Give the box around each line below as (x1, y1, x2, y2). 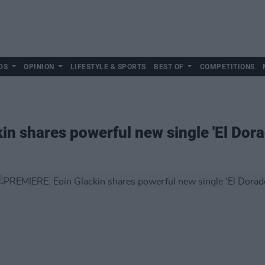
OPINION (24, 63, 54, 71)
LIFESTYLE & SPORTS (70, 63, 146, 71)
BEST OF (154, 63, 184, 71)
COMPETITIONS (199, 63, 255, 71)
